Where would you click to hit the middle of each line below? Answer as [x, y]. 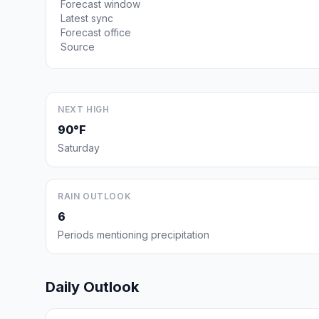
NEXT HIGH [84, 109]
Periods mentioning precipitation [134, 235]
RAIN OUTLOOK [95, 196]
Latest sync [87, 18]
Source [78, 47]
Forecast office [96, 32]
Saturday [79, 148]
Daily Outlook [92, 287]
